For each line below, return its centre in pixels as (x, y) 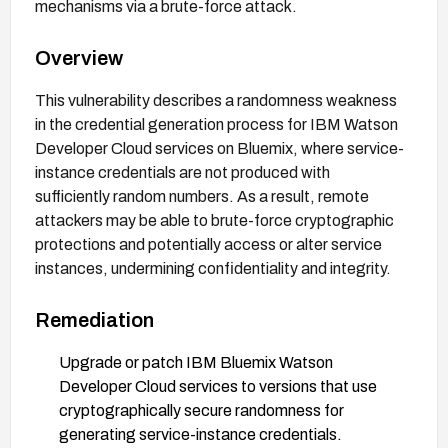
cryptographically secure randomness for (201, 410)
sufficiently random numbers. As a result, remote (202, 196)
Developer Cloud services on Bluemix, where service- (219, 148)
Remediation (94, 319)
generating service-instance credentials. (200, 434)
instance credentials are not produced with (182, 172)
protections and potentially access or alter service (208, 244)
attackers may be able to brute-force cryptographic (214, 220)
